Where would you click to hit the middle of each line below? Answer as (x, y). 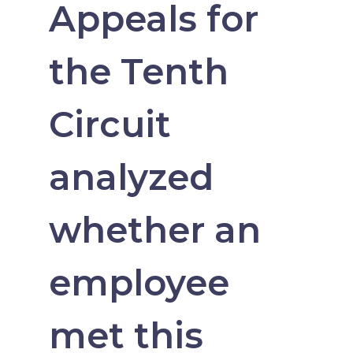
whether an (154, 230)
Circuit (110, 124)
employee (139, 283)
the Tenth (138, 72)
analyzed (131, 177)
